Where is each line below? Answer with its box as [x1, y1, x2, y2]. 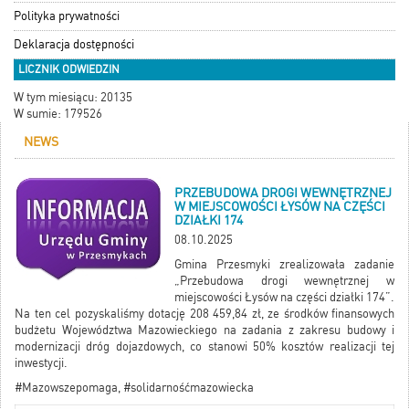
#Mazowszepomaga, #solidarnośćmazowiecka [15, 381, 254, 395]
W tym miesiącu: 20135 [14, 90, 132, 105]
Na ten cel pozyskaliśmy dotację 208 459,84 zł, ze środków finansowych [15, 307, 394, 321]
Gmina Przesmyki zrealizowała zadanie [174, 257, 394, 272]
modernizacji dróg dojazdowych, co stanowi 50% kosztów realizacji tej [15, 340, 394, 354]
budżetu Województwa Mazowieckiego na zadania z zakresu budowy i [15, 323, 394, 338]
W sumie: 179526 [14, 107, 102, 121]
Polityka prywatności [14, 9, 120, 24]
